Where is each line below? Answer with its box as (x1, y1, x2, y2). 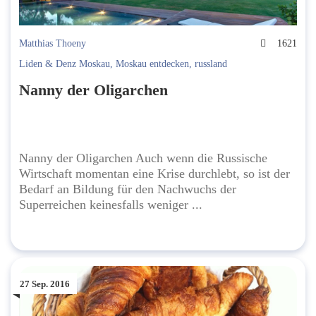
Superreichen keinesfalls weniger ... (19, 197, 202, 212)
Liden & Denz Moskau (19, 59, 110, 70)
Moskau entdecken (116, 59, 189, 70)
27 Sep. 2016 (20, 278, 70, 289)
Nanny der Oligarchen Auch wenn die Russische (19, 151, 267, 166)
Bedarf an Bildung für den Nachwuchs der (19, 182, 236, 197)
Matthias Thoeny (19, 38, 86, 49)
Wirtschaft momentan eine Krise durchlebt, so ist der (19, 166, 290, 181)
